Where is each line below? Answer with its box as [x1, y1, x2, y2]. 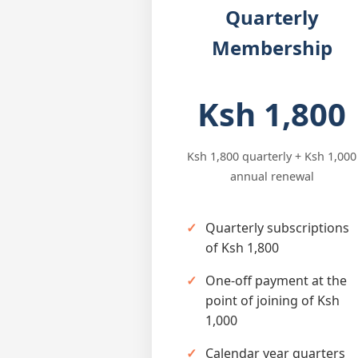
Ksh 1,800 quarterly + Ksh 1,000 [187, 148, 356, 164]
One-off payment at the [205, 271, 347, 289]
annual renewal [229, 168, 314, 184]
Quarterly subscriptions [205, 218, 349, 237]
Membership [211, 34, 332, 61]
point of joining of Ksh [205, 291, 340, 309]
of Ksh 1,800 [205, 238, 279, 257]
